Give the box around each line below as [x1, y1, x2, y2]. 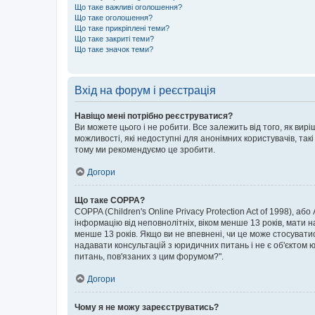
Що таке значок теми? [75, 45, 153, 53]
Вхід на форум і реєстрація [75, 84, 216, 96]
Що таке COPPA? [75, 195, 145, 205]
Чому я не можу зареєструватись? [75, 302, 219, 312]
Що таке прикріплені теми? [75, 24, 169, 32]
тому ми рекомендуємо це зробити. [75, 145, 215, 155]
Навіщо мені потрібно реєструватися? [75, 111, 233, 121]
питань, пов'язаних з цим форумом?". [75, 252, 224, 262]
